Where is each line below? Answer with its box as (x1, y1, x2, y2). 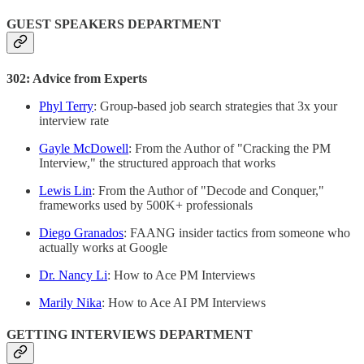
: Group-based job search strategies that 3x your (93, 98, 337, 113)
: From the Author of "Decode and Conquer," (92, 183, 324, 197)
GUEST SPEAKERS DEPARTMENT (6, 17, 221, 32)
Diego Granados (39, 225, 123, 240)
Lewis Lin (39, 183, 92, 197)
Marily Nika (39, 295, 102, 310)
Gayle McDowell (39, 141, 128, 155)
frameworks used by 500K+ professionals (39, 197, 253, 212)
